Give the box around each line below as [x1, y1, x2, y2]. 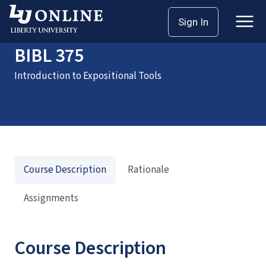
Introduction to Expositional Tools [14, 69, 161, 83]
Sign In [178, 16, 208, 28]
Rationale [128, 163, 169, 177]
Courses [40, 9, 75, 24]
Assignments [24, 191, 78, 205]
